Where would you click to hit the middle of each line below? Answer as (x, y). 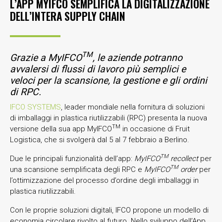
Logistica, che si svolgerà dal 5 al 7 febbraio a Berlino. (100, 139)
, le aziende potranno (138, 57)
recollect (183, 158)
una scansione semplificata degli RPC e (77, 169)
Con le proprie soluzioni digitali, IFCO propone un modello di (109, 210)
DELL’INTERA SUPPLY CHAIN (68, 16)
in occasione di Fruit (155, 129)
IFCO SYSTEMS (35, 107)
